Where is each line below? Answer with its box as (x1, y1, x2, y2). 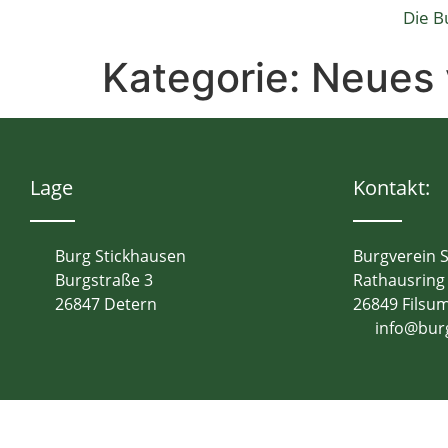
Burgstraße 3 (54, 269, 153, 292)
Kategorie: (102, 53, 311, 102)
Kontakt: (352, 174, 430, 201)
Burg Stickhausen (54, 245, 186, 268)
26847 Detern (54, 293, 157, 316)
